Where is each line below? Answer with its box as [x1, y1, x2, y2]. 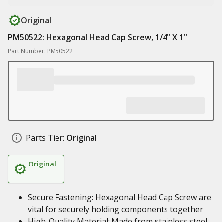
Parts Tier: [26, 132, 64, 143]
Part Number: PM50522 [8, 47, 73, 55]
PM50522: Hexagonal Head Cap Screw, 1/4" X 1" [8, 32, 187, 43]
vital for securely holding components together [28, 204, 203, 215]
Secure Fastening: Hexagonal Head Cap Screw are [28, 192, 211, 203]
